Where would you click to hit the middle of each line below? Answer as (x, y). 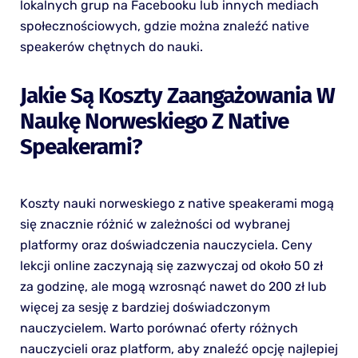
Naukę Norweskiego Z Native (154, 121)
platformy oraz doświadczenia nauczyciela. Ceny (166, 245)
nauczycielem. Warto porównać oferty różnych (159, 328)
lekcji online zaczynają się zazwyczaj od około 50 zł (171, 266)
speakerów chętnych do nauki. (111, 47)
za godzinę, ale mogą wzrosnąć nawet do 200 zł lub (173, 287)
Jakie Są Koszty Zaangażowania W (177, 96)
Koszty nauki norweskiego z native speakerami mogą (177, 204)
